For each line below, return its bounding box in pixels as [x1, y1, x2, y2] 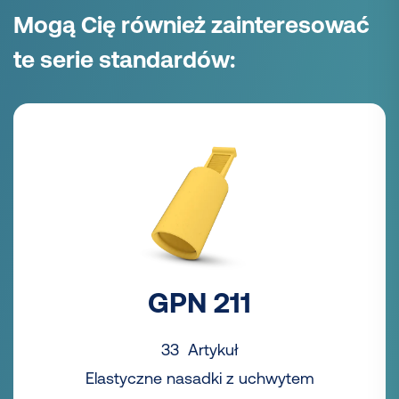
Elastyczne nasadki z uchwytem [85, 369, 314, 388]
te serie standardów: [13, 46, 235, 73]
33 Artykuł [160, 340, 239, 360]
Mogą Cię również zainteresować [13, 12, 370, 38]
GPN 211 [148, 286, 251, 320]
